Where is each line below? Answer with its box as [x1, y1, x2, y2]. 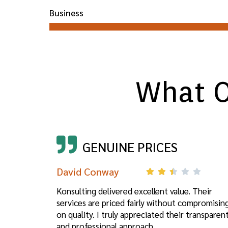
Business [49, 7, 83, 18]
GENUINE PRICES [82, 138, 178, 155]
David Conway [56, 165, 119, 179]
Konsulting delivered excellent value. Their [56, 185, 212, 197]
